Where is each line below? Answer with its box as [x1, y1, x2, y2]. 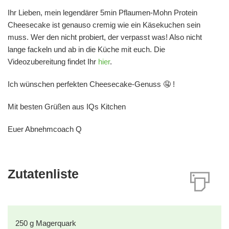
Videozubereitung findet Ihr [8, 57, 96, 66]
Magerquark [36, 219, 76, 228]
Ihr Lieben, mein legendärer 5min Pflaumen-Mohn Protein [8, 8, 197, 17]
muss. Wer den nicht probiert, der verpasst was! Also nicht [8, 33, 202, 42]
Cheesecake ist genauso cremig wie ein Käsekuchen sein [8, 20, 200, 30]
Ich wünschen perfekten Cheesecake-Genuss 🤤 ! [8, 80, 175, 89]
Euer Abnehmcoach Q [8, 125, 82, 134]
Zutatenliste [8, 167, 79, 181]
